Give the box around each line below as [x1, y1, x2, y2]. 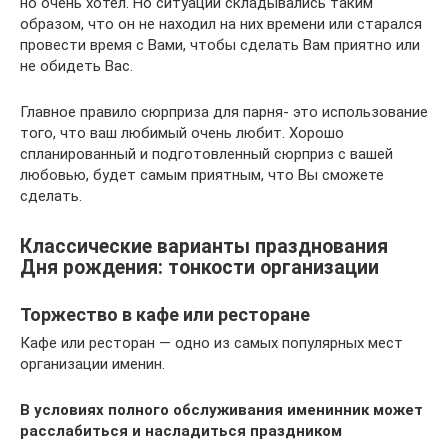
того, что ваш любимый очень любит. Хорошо [20, 123, 344, 142]
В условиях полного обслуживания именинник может [20, 401, 423, 419]
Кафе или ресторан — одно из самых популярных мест [20, 334, 403, 352]
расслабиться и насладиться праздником [20, 422, 342, 440]
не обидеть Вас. [20, 56, 133, 75]
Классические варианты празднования [20, 235, 388, 258]
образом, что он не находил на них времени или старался [20, 14, 422, 33]
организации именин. [20, 355, 165, 373]
